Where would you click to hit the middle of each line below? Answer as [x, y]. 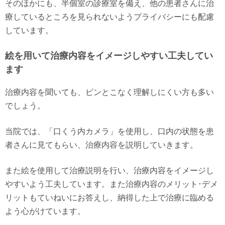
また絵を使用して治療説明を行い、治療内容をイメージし [109, 171]
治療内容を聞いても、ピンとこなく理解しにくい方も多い [109, 92]
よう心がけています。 [45, 211]
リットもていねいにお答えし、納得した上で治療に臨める [109, 198]
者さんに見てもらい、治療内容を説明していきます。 [101, 145]
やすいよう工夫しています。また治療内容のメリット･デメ [111, 184]
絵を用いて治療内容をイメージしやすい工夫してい [109, 56]
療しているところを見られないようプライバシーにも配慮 [109, 17]
